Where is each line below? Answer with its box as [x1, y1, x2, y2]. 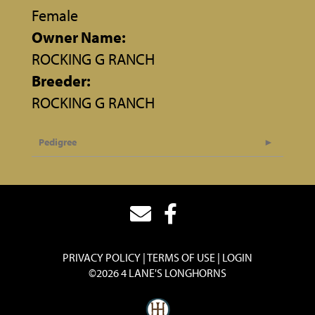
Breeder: [32, 70, 91, 91]
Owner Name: [32, 27, 126, 47]
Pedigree [39, 135, 77, 148]
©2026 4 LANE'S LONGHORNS [89, 265, 226, 280]
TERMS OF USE [147, 250, 215, 264]
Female [32, 5, 78, 25]
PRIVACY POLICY [63, 250, 141, 264]
